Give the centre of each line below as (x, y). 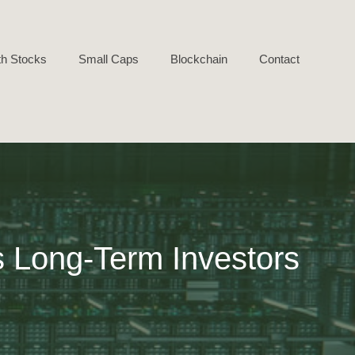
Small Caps (109, 59)
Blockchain (199, 59)
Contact (279, 59)
